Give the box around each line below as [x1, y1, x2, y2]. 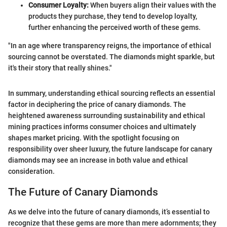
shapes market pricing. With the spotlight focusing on [8, 134, 179, 142]
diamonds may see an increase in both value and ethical [8, 156, 188, 165]
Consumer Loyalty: [28, 1, 89, 10]
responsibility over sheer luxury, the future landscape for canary [8, 145, 212, 154]
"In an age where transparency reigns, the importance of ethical [8, 42, 211, 50]
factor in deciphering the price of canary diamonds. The [8, 100, 186, 109]
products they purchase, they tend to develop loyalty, [28, 12, 197, 21]
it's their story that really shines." [8, 64, 112, 72]
